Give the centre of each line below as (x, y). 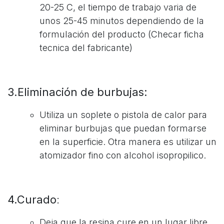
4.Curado (32, 199)
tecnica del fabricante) (86, 47)
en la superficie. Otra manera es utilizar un (128, 141)
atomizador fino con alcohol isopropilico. (123, 155)
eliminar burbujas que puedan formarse (123, 128)
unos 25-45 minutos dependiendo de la (122, 20)
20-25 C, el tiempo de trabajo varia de (118, 7)
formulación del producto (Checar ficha (122, 34)
